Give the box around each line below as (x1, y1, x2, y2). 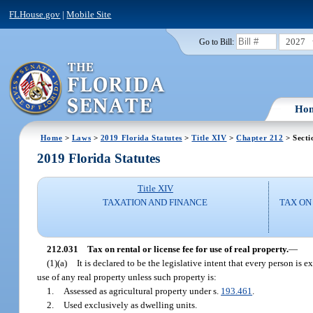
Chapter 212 (236, 133, 284, 142)
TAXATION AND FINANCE (103, 197, 208, 208)
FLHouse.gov (9, 8, 61, 20)
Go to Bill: (198, 37, 234, 46)
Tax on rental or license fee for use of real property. (87, 243, 289, 254)
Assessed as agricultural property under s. (64, 285, 221, 296)
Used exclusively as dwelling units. (64, 299, 198, 310)
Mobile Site (66, 8, 112, 20)
